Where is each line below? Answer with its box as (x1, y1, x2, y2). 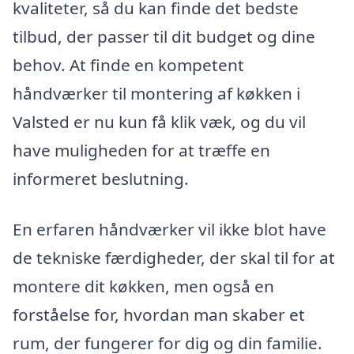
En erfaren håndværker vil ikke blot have (13, 217, 326, 240)
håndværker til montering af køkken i (13, 81, 300, 104)
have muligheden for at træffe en (13, 138, 270, 161)
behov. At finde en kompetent (13, 53, 244, 76)
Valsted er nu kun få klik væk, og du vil (13, 110, 306, 133)
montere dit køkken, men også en (13, 274, 274, 297)
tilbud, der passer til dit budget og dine (13, 24, 315, 47)
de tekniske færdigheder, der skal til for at (13, 246, 335, 269)
